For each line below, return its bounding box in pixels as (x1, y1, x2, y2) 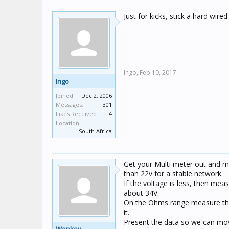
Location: (56, 119, 81, 127)
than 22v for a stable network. (124, 169, 223, 178)
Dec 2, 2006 (81, 91, 112, 99)
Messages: (56, 101, 83, 108)
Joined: (56, 91, 75, 99)
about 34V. (124, 188, 159, 198)
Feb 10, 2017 (140, 68, 176, 77)
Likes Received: (56, 110, 98, 118)
